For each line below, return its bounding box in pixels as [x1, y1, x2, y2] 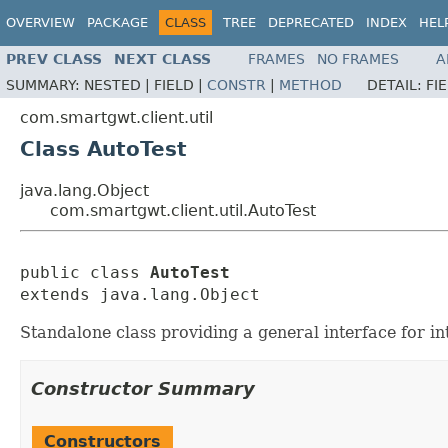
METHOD [279, 77, 342, 94]
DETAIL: [367, 77, 426, 94]
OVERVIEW [6, 15, 75, 30]
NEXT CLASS [114, 51, 211, 68]
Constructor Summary [31, 378, 255, 400]
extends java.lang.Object [20, 285, 260, 305]
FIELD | [154, 77, 207, 94]
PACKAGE [87, 15, 148, 30]
